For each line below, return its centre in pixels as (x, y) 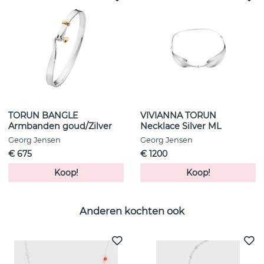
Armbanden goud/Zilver (60, 126)
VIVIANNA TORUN (178, 116)
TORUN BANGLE (43, 116)
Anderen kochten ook (132, 211)
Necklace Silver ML (181, 126)
